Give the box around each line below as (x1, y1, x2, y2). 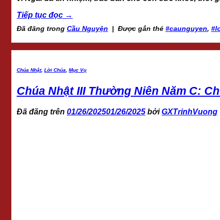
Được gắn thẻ (118, 24, 165, 32)
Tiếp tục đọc (17, 10, 65, 19)
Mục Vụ (69, 67, 86, 73)
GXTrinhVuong (162, 108, 218, 116)
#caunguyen (165, 24, 207, 32)
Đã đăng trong (17, 24, 67, 32)
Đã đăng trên (17, 108, 67, 116)
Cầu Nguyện (67, 24, 108, 32)
